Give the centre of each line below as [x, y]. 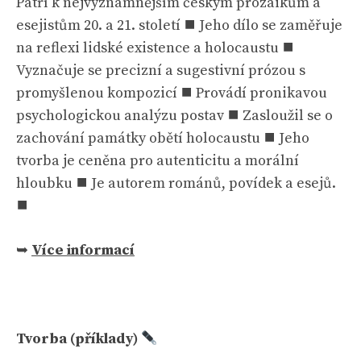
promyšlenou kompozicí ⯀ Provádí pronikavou [172, 93]
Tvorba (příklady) [79, 339]
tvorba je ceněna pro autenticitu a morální [158, 161]
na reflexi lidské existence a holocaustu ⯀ [155, 48]
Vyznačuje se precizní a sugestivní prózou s [161, 71]
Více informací [83, 250]
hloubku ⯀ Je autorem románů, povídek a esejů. [176, 183]
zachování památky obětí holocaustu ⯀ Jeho [163, 138]
